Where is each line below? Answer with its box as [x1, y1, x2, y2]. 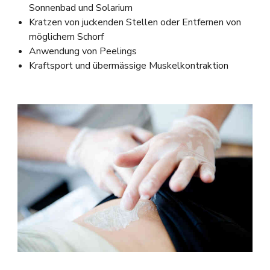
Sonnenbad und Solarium [28, 1, 133, 15]
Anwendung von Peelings [28, 45, 137, 58]
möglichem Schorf [28, 30, 104, 44]
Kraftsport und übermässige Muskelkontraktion [28, 59, 228, 73]
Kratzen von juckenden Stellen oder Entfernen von [28, 16, 241, 30]
